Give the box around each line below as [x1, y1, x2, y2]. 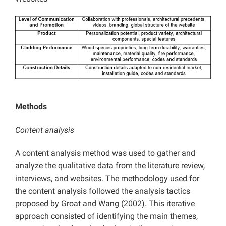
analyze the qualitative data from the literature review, [15, 160, 205, 171]
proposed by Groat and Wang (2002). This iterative [15, 198, 195, 208]
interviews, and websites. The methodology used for [15, 173, 199, 183]
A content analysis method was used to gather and [15, 148, 195, 158]
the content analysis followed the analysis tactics [15, 186, 190, 196]
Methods [15, 101, 47, 111]
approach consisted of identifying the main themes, [15, 211, 198, 221]
